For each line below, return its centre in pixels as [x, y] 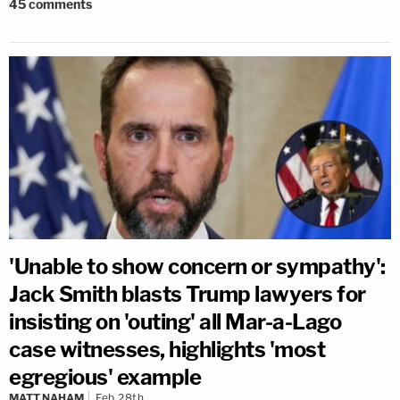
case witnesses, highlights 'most [167, 349]
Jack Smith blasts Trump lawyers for [187, 294]
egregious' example [105, 377]
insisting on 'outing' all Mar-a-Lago [175, 321]
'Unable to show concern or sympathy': [197, 266]
